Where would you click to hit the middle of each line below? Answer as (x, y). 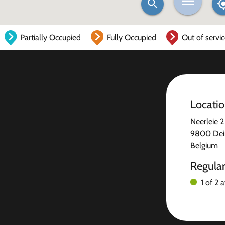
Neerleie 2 (207, 121)
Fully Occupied (131, 37)
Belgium (204, 145)
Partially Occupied (51, 37)
